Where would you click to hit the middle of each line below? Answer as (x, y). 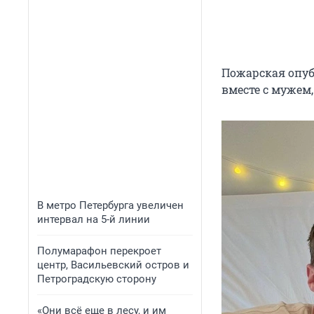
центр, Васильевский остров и (113, 265)
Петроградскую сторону (97, 279)
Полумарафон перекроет (99, 251)
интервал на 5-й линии (94, 219)
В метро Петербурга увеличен (110, 205)
